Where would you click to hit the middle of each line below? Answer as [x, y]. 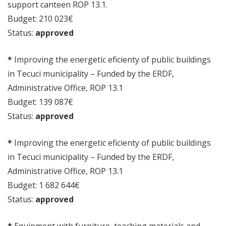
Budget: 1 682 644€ [44, 185]
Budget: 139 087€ [40, 102]
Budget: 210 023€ [40, 19]
